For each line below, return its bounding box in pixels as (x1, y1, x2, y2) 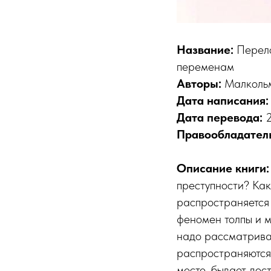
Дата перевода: (177, 109, 263, 125)
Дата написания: (177, 93, 269, 108)
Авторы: (177, 76, 224, 91)
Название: (177, 42, 237, 57)
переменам (177, 59, 234, 74)
